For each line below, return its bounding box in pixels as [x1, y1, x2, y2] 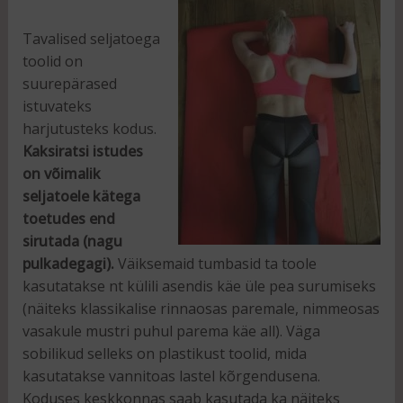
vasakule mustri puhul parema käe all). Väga [22, 320, 320, 341]
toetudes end [22, 208, 115, 228]
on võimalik [22, 163, 101, 184]
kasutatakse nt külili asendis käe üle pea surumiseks [22, 275, 376, 296]
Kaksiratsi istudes [22, 140, 143, 161]
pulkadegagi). [22, 253, 118, 273]
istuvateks [22, 95, 92, 116]
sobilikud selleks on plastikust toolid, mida [22, 343, 307, 363]
